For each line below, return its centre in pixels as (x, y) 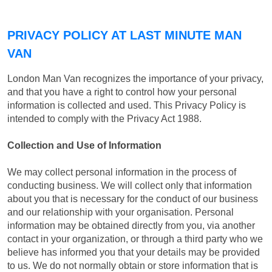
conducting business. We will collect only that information (130, 185)
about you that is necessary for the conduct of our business (133, 199)
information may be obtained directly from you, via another (131, 225)
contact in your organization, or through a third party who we (135, 239)
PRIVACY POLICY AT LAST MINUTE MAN (124, 35)
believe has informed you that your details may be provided (134, 252)
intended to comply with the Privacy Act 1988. (104, 118)
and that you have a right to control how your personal (122, 92)
